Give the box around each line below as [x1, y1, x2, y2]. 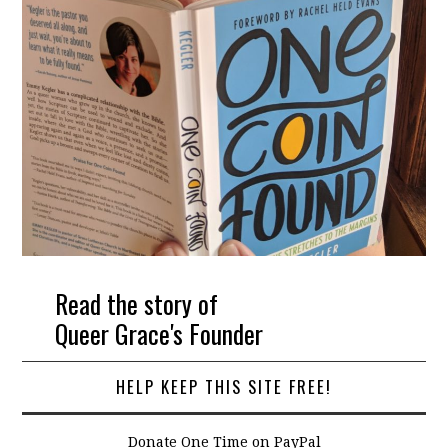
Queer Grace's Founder [54, 314, 263, 353]
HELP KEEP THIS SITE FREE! [116, 373, 332, 399]
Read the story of [54, 284, 218, 323]
